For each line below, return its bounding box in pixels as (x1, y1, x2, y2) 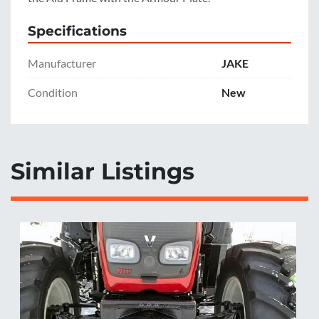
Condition (28, 85, 78, 100)
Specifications (28, 23, 127, 40)
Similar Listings (25, 157, 194, 186)
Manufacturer (28, 56, 96, 70)
